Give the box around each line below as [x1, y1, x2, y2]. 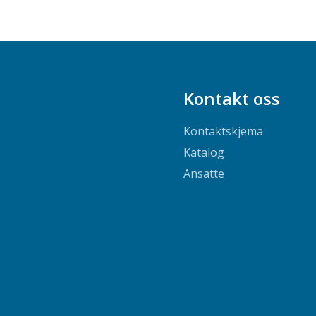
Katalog [183, 145, 224, 161]
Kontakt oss [183, 86, 280, 110]
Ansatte [183, 166, 224, 182]
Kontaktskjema [183, 123, 263, 140]
